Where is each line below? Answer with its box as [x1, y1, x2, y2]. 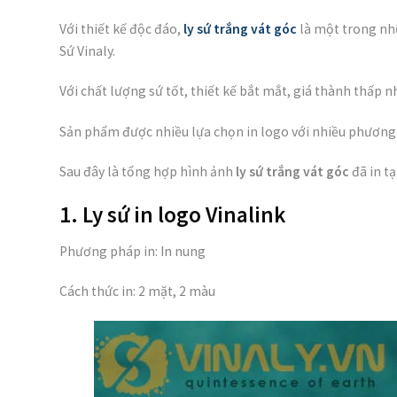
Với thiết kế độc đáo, [59, 19, 183, 37]
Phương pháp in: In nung [59, 243, 206, 261]
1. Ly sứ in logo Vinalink [59, 200, 285, 230]
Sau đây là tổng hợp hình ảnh [59, 163, 236, 181]
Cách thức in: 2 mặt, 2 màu [59, 283, 215, 300]
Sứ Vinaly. [59, 42, 115, 59]
